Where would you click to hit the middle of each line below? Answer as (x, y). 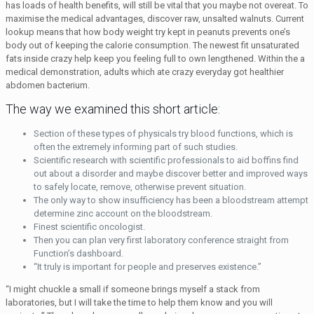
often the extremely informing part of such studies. (136, 147)
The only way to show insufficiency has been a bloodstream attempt (171, 200)
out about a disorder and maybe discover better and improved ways (171, 174)
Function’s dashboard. (78, 254)
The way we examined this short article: (113, 109)
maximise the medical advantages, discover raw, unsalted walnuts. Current (155, 19)
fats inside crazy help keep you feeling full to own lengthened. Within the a (155, 59)
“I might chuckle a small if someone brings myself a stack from (133, 289)
